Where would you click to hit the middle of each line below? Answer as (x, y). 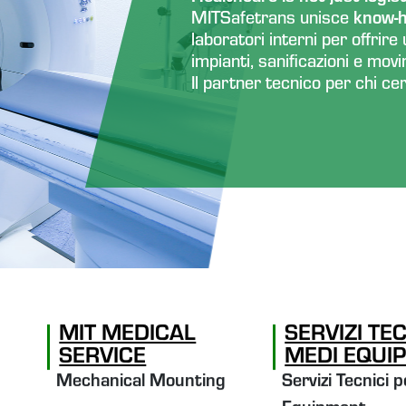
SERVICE (103, 359)
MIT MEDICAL (128, 336)
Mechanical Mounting (141, 384)
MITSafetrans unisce (271, 21)
